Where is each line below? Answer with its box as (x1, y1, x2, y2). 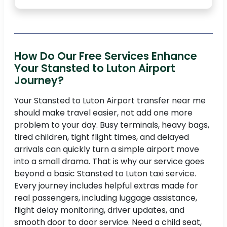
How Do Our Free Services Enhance (14, 49, 197, 64)
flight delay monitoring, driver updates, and (14, 204, 184, 216)
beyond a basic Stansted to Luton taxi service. (14, 168, 196, 180)
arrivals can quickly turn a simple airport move (14, 143, 199, 156)
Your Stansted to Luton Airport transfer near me (14, 95, 206, 107)
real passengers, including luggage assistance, (14, 192, 197, 204)
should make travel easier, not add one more (14, 107, 193, 119)
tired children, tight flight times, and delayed (14, 131, 189, 143)
